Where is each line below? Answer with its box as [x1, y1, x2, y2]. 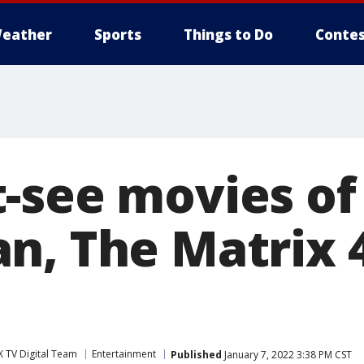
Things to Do [184, 25, 273, 44]
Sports [94, 25, 141, 44]
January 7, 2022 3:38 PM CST [222, 347, 352, 362]
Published [171, 347, 222, 362]
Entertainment [92, 347, 156, 361]
